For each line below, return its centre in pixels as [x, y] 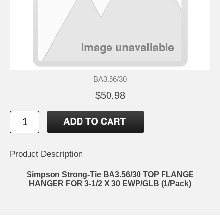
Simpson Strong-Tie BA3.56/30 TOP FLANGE [110, 175]
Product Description [46, 154]
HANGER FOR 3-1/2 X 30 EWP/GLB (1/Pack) [110, 184]
